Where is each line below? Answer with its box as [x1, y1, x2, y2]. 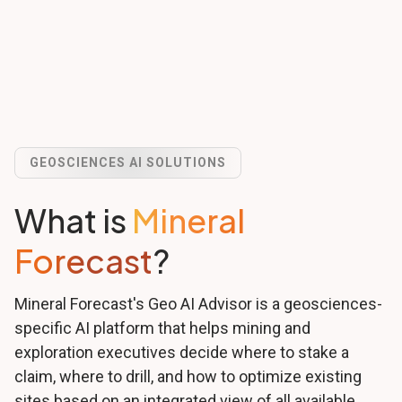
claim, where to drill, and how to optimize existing [14, 367, 362, 386]
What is [14, 200, 132, 240]
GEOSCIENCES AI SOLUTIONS [30, 155, 226, 170]
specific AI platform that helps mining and [14, 319, 310, 337]
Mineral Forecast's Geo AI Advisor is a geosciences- [14, 294, 382, 313]
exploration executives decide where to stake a [14, 343, 349, 362]
